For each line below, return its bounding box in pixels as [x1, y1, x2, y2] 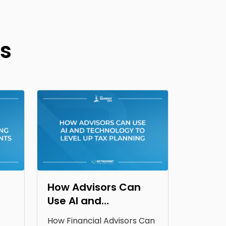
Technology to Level [47, 207, 150, 222]
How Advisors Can [47, 180, 141, 195]
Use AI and [47, 194, 101, 208]
